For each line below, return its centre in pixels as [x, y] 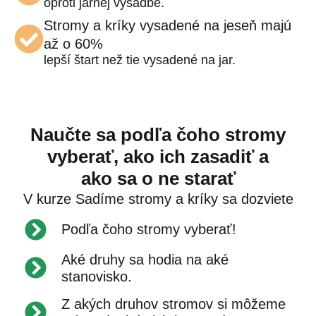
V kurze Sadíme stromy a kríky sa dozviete [158, 199]
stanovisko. [96, 276]
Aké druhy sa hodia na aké [145, 259]
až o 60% [73, 43]
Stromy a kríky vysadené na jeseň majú [168, 25]
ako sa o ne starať [158, 178]
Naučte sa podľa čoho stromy [158, 134]
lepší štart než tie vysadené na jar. [140, 60]
